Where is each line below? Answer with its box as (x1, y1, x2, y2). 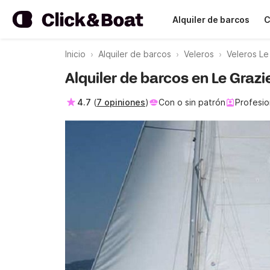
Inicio (65, 49, 86, 59)
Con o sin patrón (159, 97, 225, 107)
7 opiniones (96, 97, 145, 107)
